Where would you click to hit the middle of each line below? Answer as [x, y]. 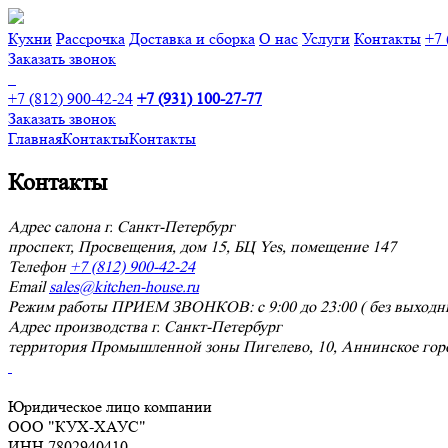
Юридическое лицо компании [110, 406]
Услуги [326, 38]
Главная [35, 138]
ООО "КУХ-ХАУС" [77, 426]
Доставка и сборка [192, 38]
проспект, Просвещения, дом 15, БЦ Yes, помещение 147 [202, 246]
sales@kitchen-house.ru [124, 286]
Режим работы [57, 306]
